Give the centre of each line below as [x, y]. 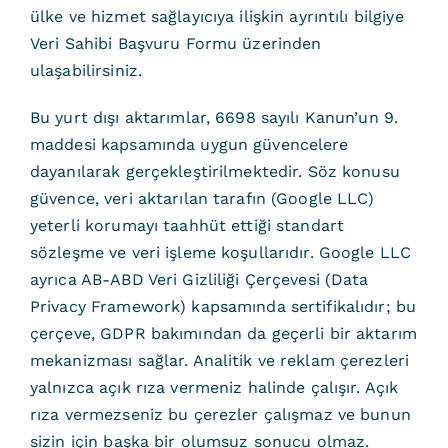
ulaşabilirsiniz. [86, 70]
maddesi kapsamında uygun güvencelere [189, 144]
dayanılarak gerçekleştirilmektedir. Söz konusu [214, 171]
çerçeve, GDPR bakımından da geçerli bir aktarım [223, 333]
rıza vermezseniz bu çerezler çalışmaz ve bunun [220, 414]
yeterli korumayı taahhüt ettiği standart [187, 225]
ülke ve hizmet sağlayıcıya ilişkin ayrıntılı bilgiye [216, 16]
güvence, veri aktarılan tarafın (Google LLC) [202, 198]
